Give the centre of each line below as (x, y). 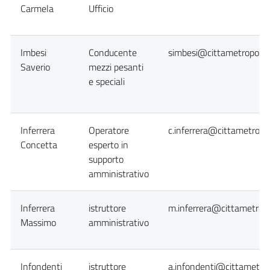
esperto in (108, 145)
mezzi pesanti (116, 67)
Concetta (39, 145)
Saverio (35, 67)
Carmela (37, 8)
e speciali (107, 81)
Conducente (113, 52)
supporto (106, 159)
